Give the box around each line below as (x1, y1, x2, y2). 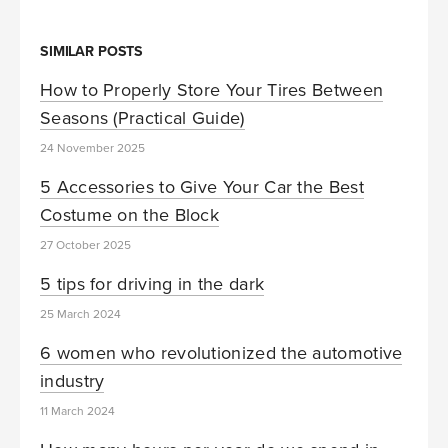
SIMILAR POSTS (40, 43, 144, 60)
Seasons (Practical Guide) (40, 107, 245, 130)
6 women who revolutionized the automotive (40, 341, 403, 364)
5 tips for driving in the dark (40, 272, 265, 295)
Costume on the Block (40, 204, 220, 227)
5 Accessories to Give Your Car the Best (40, 176, 364, 199)
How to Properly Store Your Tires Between (40, 79, 384, 102)
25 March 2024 (40, 306, 121, 321)
